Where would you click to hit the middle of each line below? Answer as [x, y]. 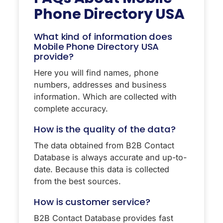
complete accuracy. [71, 108]
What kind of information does [103, 36]
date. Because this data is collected [102, 169]
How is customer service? [92, 202]
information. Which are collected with [105, 96]
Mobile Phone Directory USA [97, 46]
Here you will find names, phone [96, 72]
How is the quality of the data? [105, 129]
